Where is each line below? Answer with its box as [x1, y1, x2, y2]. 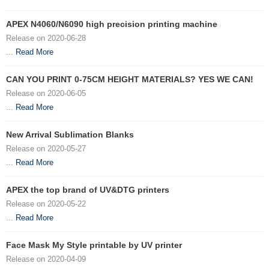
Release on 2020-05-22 [6, 199, 86, 209]
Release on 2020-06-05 [6, 89, 86, 98]
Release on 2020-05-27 [6, 144, 86, 154]
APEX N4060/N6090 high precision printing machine [6, 19, 217, 29]
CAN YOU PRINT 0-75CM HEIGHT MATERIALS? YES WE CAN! [6, 74, 253, 85]
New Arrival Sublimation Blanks [6, 130, 134, 140]
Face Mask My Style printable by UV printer [6, 240, 182, 250]
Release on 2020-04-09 [6, 255, 86, 264]
